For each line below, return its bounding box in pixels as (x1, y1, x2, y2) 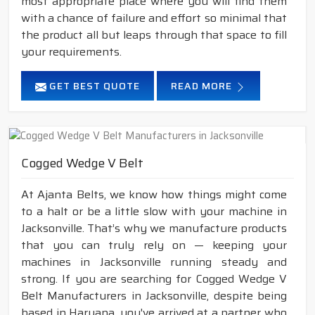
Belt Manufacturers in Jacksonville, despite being (21, 286, 287, 304)
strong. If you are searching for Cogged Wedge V (21, 269, 287, 288)
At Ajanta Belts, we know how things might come (21, 185, 287, 203)
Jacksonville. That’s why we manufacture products (21, 219, 287, 237)
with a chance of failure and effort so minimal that (21, 9, 287, 27)
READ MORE (171, 78, 235, 94)
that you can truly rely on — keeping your (21, 236, 287, 254)
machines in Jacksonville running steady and (21, 252, 287, 271)
